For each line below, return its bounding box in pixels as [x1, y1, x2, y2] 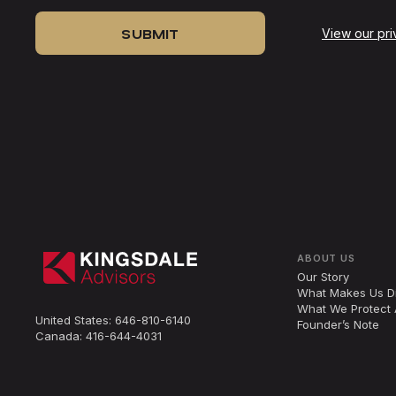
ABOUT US [296, 252, 356, 265]
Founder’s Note [296, 317, 379, 332]
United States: [35, 313, 115, 328]
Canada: [35, 329, 86, 344]
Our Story [296, 270, 349, 285]
